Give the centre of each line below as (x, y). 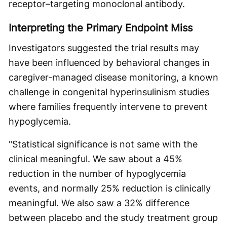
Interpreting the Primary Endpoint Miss (101, 28)
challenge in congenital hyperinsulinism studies (109, 92)
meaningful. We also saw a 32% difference (99, 203)
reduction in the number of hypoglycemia (97, 174)
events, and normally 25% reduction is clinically (110, 188)
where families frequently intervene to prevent (108, 107)
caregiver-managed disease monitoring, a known (113, 77)
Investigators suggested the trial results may (104, 48)
